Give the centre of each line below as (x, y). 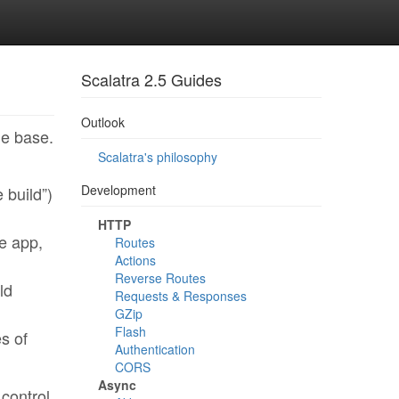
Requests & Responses (181, 296)
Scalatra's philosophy (158, 157)
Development (118, 190)
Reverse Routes (160, 278)
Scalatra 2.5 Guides (151, 79)
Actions (135, 260)
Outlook (103, 122)
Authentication (155, 349)
